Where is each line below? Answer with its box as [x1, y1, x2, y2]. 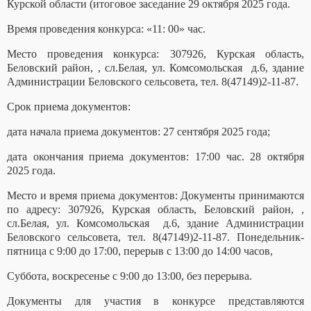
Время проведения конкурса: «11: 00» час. [7, 23, 205, 35]
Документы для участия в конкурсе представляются [7, 295, 304, 308]
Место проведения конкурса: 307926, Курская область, [7, 48, 304, 60]
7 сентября [169, 126, 219, 138]
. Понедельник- [227, 231, 304, 244]
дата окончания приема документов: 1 [7, 151, 201, 163]
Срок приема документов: [7, 101, 131, 113]
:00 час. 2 [205, 151, 256, 163]
